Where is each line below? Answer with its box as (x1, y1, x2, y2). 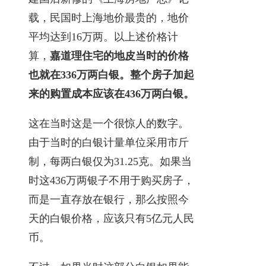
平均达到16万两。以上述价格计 (28, 30, 178, 43)
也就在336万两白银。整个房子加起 (28, 68, 194, 81)
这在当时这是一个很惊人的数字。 (28, 117, 189, 129)
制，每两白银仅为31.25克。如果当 (28, 155, 192, 167)
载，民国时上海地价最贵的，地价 (28, 11, 189, 24)
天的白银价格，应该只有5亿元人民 (28, 212, 194, 224)
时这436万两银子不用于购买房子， (28, 174, 194, 186)
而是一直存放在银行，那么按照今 (28, 193, 189, 205)
